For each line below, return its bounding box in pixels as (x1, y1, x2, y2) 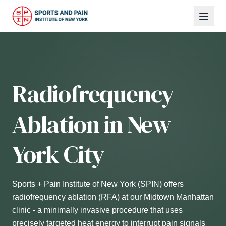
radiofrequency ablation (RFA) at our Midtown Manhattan (12, 193, 214, 201)
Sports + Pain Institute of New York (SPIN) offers (12, 180, 184, 188)
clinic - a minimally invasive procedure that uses (12, 206, 183, 214)
